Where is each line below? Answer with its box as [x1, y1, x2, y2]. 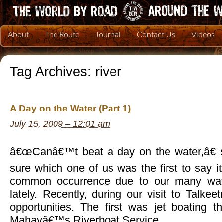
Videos [191, 31, 215, 39]
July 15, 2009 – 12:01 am [10, 119, 110, 129]
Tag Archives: [10, 64, 95, 79]
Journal [95, 31, 121, 39]
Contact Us [137, 31, 175, 39]
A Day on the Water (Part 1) [10, 103, 131, 114]
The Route [45, 31, 79, 39]
